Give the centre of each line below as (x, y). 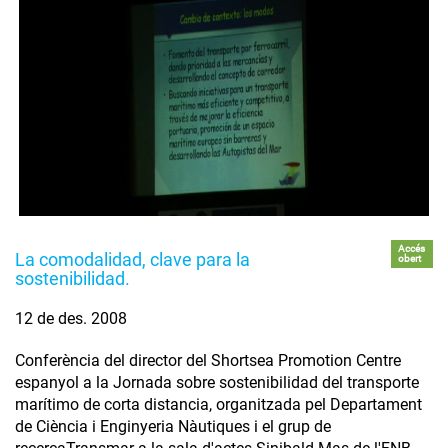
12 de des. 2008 (71, 318)
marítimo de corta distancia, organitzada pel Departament (218, 404)
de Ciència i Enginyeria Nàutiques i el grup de (173, 426)
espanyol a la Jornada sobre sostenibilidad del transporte (217, 382)
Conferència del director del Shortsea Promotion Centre (208, 360)
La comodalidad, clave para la (132, 259)
